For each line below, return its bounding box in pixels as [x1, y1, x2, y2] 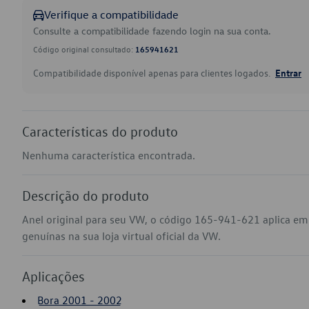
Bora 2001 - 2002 [37, 293, 122, 307]
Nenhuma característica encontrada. [22, 148, 195, 162]
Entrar [275, 66, 301, 79]
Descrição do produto [22, 187, 149, 203]
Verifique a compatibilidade [44, 8, 179, 21]
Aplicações [22, 268, 85, 284]
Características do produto [22, 123, 178, 139]
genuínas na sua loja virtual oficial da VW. [22, 229, 221, 243]
